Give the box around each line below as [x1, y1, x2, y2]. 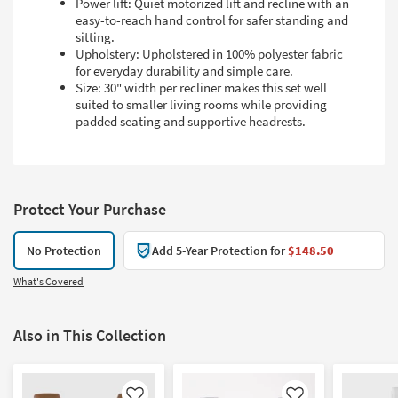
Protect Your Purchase [13, 198, 166, 219]
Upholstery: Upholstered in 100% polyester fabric [76, 44, 343, 62]
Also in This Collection [13, 324, 166, 346]
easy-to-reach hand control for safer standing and [76, 11, 348, 28]
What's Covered [13, 274, 84, 288]
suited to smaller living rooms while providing [76, 95, 327, 113]
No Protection [27, 242, 101, 259]
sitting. [76, 28, 115, 45]
